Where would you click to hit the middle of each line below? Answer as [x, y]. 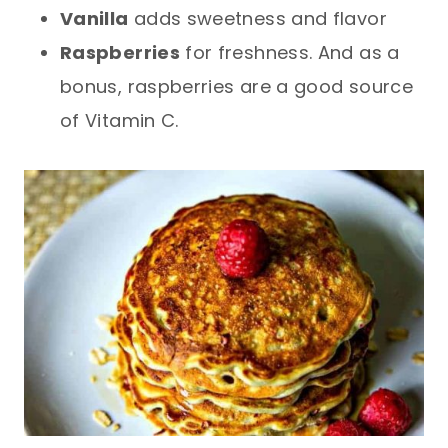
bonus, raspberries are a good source [236, 86]
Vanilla [94, 18]
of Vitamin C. [119, 120]
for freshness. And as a [289, 52]
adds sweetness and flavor [257, 18]
